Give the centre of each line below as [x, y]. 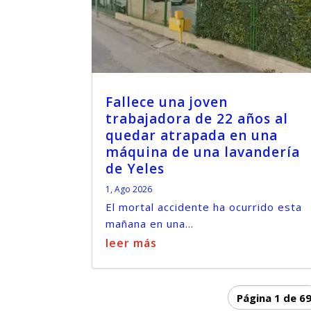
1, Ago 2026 [129, 190]
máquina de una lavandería [203, 152]
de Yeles [135, 169]
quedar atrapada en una [192, 136]
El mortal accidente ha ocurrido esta [204, 207]
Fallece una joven [167, 102]
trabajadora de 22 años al [197, 119]
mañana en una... [150, 224]
